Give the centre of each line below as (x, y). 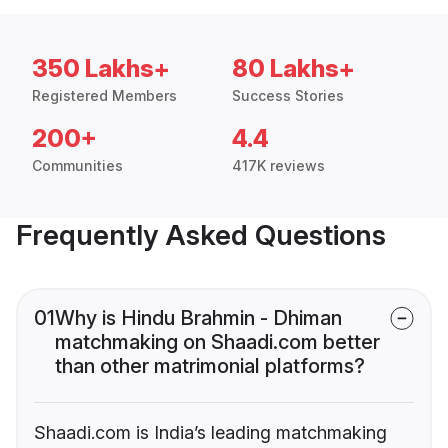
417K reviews (278, 166)
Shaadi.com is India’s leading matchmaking (210, 433)
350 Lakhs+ (101, 69)
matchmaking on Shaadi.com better (217, 342)
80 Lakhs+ (293, 69)
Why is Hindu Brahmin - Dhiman (198, 318)
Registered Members (104, 96)
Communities (77, 166)
